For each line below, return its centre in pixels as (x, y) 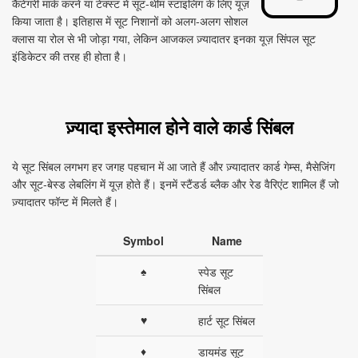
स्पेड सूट (215, 272)
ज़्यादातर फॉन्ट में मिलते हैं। (65, 201)
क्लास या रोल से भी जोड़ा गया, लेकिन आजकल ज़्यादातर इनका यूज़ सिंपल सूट (164, 38)
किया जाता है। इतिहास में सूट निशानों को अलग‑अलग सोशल (130, 21)
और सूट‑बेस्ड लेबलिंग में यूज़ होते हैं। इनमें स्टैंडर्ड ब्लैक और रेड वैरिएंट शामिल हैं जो (175, 184)
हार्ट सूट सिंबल (226, 320)
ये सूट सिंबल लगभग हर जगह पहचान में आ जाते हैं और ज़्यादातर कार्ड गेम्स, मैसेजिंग (173, 166)
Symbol (143, 241)
